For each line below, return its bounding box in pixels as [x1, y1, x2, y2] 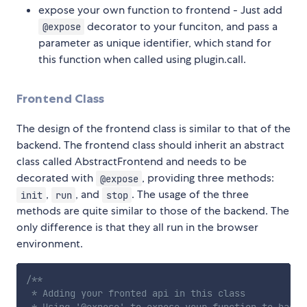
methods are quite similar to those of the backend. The [16, 204, 289, 219]
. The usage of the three [132, 187, 249, 202]
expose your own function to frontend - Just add [38, 3, 282, 18]
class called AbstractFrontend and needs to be [16, 154, 247, 169]
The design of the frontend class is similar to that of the [16, 121, 291, 136]
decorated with [16, 171, 96, 186]
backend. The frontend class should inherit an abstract [16, 138, 284, 153]
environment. [16, 236, 83, 251]
